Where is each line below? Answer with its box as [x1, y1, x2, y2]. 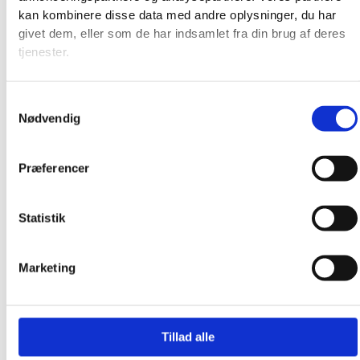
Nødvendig [18, 111, 80, 125]
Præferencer [18, 161, 90, 175]
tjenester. [18, 45, 70, 59]
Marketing [18, 260, 76, 275]
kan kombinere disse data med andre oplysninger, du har [18, 8, 337, 22]
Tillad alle [162, 329, 215, 344]
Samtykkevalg [6, 95, 83, 109]
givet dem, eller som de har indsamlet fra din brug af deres [18, 27, 346, 41]
